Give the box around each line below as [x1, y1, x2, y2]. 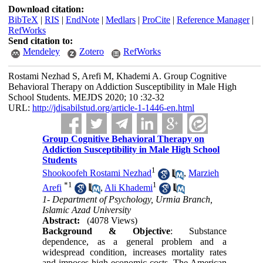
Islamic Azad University [42, 205, 131, 215]
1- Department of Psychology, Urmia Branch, [42, 194, 213, 205]
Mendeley [22, 46, 60, 56]
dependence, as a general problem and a [42, 237, 227, 247]
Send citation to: [8, 36, 73, 46]
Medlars [105, 15, 136, 25]
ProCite [141, 15, 170, 25]
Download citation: [8, 4, 84, 14]
